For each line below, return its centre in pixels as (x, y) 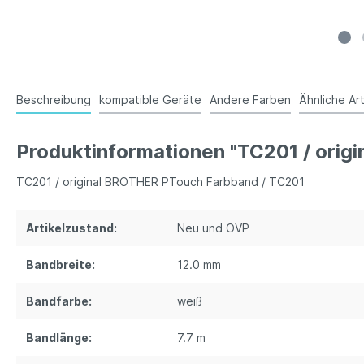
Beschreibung (54, 100)
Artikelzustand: (71, 228)
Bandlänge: (59, 338)
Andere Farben (250, 100)
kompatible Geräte (150, 100)
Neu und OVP (213, 228)
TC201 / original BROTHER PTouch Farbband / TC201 (160, 182)
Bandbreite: (61, 265)
